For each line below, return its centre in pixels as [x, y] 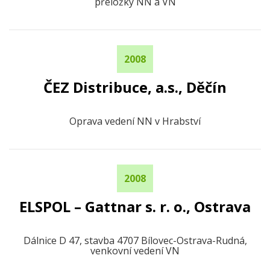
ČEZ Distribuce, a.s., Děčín [135, 87]
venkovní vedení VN [135, 251]
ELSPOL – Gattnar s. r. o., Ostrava [135, 206]
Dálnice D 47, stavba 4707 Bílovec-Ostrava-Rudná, [135, 240]
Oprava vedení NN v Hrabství [135, 121]
